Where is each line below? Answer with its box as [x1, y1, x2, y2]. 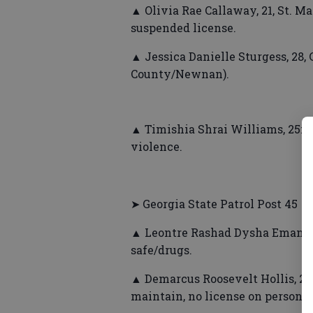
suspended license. [131, 20, 236, 36]
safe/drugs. [131, 242, 192, 258]
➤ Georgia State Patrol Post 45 [131, 196, 298, 212]
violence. [131, 139, 182, 154]
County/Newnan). [131, 66, 229, 82]
